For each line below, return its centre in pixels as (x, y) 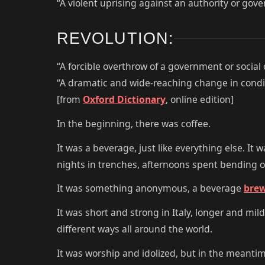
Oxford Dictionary (124, 99)
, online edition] (200, 99)
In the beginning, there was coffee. (134, 123)
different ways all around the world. (135, 229)
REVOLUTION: (115, 38)
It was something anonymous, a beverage (150, 188)
